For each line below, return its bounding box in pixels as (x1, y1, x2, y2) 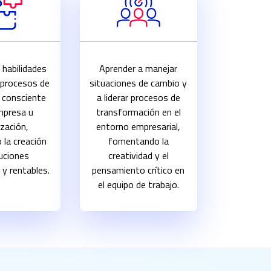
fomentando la (108, 134, 169, 149)
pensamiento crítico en (92, 163, 185, 178)
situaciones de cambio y (90, 76, 188, 91)
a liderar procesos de (96, 90, 180, 105)
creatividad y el (108, 148, 169, 163)
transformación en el (96, 105, 181, 120)
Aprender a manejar (99, 61, 178, 76)
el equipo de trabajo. (97, 177, 179, 192)
